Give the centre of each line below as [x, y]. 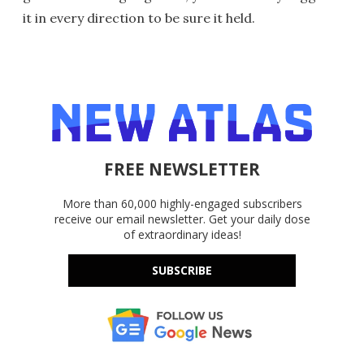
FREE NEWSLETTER [182, 169]
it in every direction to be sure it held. [139, 18]
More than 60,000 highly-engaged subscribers [182, 204]
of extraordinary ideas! [182, 235]
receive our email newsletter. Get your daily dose [182, 219]
